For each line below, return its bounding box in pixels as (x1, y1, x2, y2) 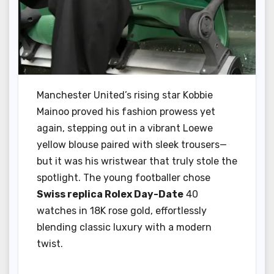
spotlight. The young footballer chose (37, 172, 210, 184)
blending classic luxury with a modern (37, 221, 212, 234)
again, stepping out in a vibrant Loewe (37, 122, 213, 135)
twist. (37, 238, 63, 250)
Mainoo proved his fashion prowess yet (37, 106, 215, 118)
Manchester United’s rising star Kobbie (37, 89, 213, 102)
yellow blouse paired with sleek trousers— (37, 139, 227, 151)
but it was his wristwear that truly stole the (37, 155, 237, 168)
